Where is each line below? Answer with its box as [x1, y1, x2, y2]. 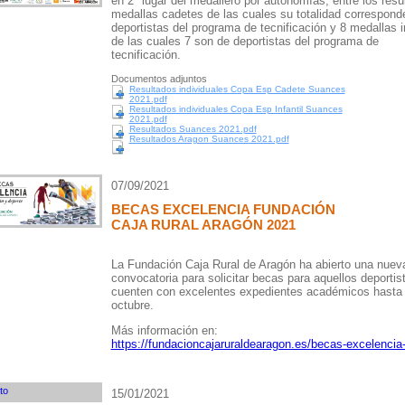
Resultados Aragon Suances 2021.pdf [128, 134, 289, 144]
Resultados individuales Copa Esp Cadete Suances [128, 84, 345, 94]
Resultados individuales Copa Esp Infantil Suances [128, 104, 343, 114]
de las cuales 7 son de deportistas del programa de [110, 34, 379, 48]
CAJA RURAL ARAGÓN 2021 [110, 217, 296, 232]
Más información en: [110, 324, 218, 337]
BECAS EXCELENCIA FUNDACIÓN [110, 202, 335, 217]
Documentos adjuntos [110, 73, 207, 84]
